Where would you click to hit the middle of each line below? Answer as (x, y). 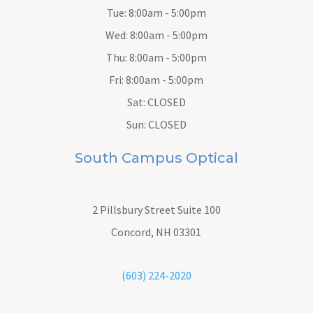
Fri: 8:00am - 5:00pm (156, 79)
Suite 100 (199, 209)
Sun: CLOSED (156, 124)
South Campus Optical (156, 158)
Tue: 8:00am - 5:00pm (156, 12)
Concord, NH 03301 (156, 232)
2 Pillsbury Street (134, 209)
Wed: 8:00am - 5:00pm (156, 35)
